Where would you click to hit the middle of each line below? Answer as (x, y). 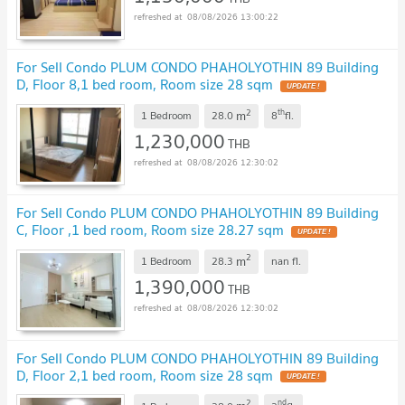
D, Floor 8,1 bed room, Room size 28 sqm (145, 85)
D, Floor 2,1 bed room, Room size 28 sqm (145, 375)
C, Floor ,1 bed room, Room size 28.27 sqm (150, 229)
